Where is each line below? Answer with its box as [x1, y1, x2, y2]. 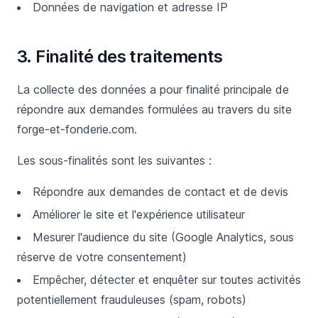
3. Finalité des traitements [17, 46, 223, 67]
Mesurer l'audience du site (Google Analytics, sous [33, 230, 294, 244]
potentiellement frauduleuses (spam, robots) [17, 292, 246, 307]
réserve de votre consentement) [17, 250, 187, 264]
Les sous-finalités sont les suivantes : [17, 153, 212, 168]
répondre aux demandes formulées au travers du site [17, 102, 292, 116]
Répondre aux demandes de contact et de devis [33, 185, 288, 199]
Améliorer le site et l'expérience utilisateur [33, 207, 245, 221]
